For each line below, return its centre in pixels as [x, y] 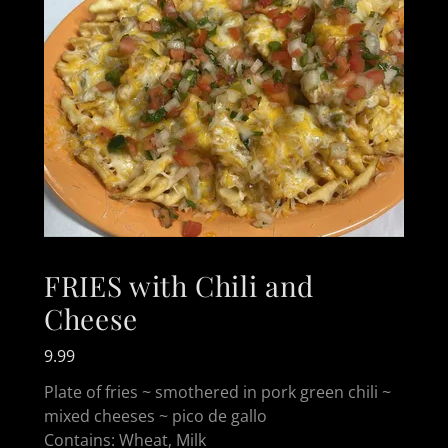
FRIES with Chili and [179, 285]
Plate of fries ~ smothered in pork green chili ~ [217, 391]
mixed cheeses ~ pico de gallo [155, 415]
